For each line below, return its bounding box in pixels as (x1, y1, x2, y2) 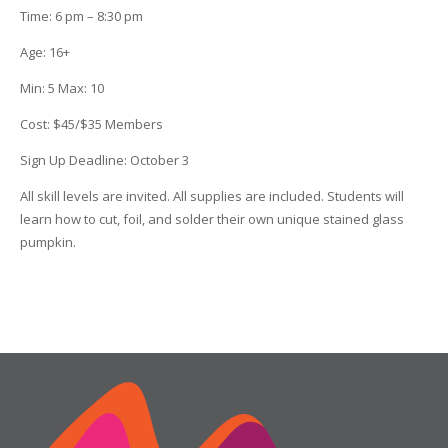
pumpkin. (19, 233, 76, 252)
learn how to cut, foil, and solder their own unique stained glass (19, 210, 404, 229)
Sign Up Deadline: (19, 151, 127, 170)
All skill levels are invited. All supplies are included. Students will (19, 187, 404, 206)
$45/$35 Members (52, 115, 163, 134)
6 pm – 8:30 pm (51, 7, 143, 26)
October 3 (126, 151, 189, 170)
